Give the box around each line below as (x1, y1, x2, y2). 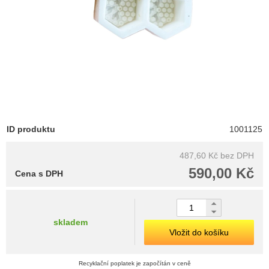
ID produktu (7, 124, 55, 134)
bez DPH (220, 151, 254, 161)
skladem (53, 217, 88, 227)
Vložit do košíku (169, 228, 229, 238)
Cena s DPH (15, 169, 63, 179)
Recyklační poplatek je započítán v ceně (78, 260, 191, 267)
